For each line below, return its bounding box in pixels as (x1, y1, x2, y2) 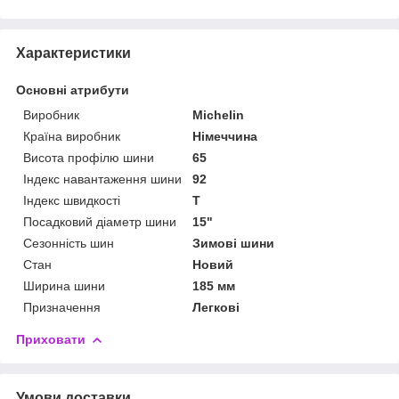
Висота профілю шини (23, 150, 154, 165)
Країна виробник (23, 128, 120, 143)
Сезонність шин (23, 235, 114, 250)
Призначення (23, 299, 101, 314)
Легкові (192, 299, 240, 314)
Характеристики (16, 45, 131, 61)
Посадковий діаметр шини (23, 214, 176, 229)
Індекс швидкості (23, 192, 120, 208)
